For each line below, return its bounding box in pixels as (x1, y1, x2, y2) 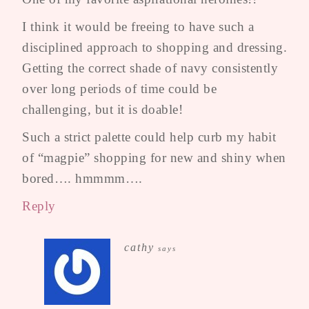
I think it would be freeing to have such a (22, 19, 254, 34)
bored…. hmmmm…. (22, 171, 143, 186)
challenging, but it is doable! (22, 102, 183, 117)
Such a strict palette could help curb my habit (22, 130, 276, 145)
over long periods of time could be (22, 81, 217, 97)
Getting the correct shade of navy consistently (22, 61, 278, 76)
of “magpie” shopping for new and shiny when (22, 150, 286, 166)
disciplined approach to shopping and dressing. (22, 40, 287, 55)
